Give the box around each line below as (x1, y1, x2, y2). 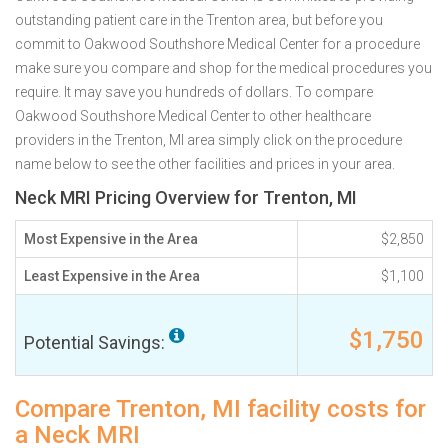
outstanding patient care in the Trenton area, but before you (15, 12, 383, 28)
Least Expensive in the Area (24, 268, 200, 284)
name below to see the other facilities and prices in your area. (15, 156, 395, 172)
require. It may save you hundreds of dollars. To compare (15, 84, 373, 100)
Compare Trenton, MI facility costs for (15, 395, 426, 423)
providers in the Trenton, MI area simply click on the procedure (15, 132, 402, 148)
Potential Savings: (24, 332, 169, 353)
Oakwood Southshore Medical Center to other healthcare (15, 108, 371, 124)
